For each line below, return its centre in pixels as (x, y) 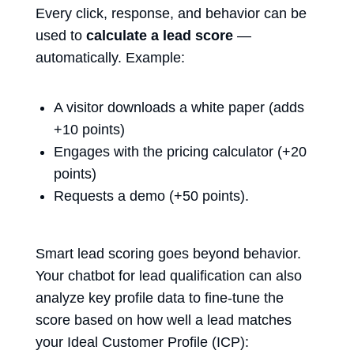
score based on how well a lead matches (164, 320)
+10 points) (89, 129)
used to (61, 35)
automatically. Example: (110, 57)
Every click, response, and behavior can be (171, 13)
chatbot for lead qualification (156, 275)
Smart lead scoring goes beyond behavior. (168, 253)
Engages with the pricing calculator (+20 (180, 151)
